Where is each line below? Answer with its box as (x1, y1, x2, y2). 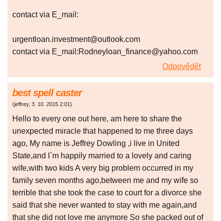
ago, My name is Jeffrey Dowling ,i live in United (12, 139, 180, 148)
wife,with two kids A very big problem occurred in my (12, 164, 193, 173)
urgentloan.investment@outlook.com (12, 35, 140, 44)
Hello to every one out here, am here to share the (12, 114, 182, 123)
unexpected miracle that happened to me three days (12, 127, 193, 136)
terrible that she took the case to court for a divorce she (12, 188, 202, 197)
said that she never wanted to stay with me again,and (12, 201, 197, 210)
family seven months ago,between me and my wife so (12, 176, 198, 185)
